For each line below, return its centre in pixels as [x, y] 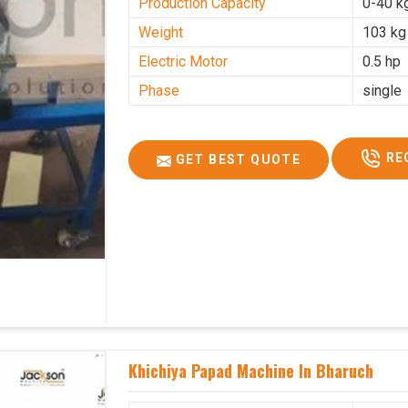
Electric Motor [184, 62]
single [382, 91]
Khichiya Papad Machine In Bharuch [251, 371]
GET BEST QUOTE [236, 160]
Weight [161, 33]
